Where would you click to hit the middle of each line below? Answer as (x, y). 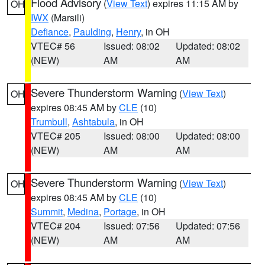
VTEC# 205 (56, 136)
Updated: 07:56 (208, 226)
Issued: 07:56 (131, 226)
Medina (83, 211)
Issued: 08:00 (131, 136)
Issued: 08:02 (131, 46)
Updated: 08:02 (208, 46)
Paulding (92, 32)
